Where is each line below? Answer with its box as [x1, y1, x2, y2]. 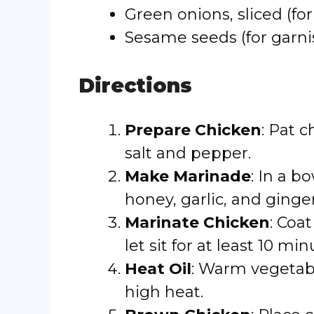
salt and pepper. [125, 144, 251, 163]
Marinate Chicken [125, 213, 270, 232]
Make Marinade [125, 167, 251, 186]
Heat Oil [125, 259, 191, 278]
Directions [78, 74, 192, 97]
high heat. [125, 282, 203, 301]
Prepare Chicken [125, 121, 261, 139]
